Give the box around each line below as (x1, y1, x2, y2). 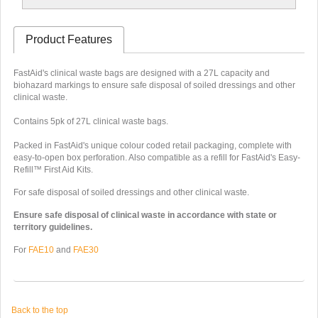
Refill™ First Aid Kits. (13, 164, 93, 175)
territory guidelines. (13, 221, 92, 232)
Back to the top (11, 305, 68, 316)
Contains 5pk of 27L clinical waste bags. (13, 116, 168, 126)
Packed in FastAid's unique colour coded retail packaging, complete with (13, 140, 292, 150)
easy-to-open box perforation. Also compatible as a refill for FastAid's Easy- (13, 152, 300, 163)
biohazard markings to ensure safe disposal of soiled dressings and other (13, 79, 295, 90)
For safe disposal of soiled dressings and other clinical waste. (13, 187, 249, 197)
